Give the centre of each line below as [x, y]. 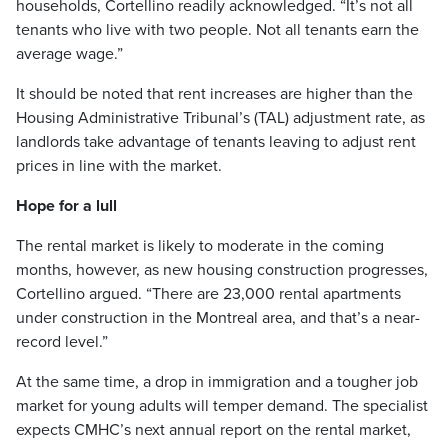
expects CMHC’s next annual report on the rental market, [213, 429]
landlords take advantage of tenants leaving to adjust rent [216, 141]
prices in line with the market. [119, 165]
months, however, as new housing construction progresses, [222, 269]
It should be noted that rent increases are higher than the [214, 93]
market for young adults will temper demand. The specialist [222, 405]
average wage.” [69, 53]
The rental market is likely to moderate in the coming [200, 245]
